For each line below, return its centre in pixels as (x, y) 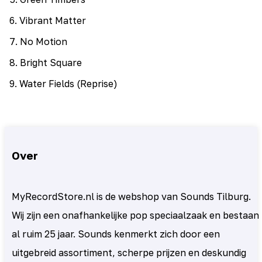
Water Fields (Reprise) (68, 84)
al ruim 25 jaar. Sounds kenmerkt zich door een (116, 234)
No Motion (44, 42)
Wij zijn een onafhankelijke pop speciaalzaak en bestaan (135, 215)
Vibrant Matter (53, 21)
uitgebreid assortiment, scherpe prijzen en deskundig (129, 252)
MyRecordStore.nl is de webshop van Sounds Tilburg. (131, 196)
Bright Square (51, 63)
